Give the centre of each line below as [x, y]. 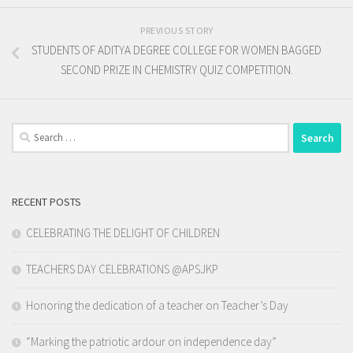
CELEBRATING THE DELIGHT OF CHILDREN [123, 233]
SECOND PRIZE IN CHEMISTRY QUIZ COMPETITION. [176, 70]
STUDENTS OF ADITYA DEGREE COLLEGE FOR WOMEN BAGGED [176, 50]
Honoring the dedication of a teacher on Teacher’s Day [157, 306]
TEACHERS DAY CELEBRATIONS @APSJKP [122, 269]
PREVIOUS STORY [176, 31]
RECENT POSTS [46, 202]
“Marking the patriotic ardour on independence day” [151, 342]
